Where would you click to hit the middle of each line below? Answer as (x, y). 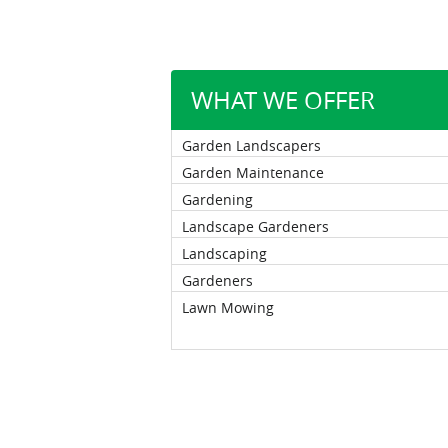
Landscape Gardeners (255, 226)
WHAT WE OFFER (283, 99)
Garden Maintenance (253, 172)
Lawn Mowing (228, 307)
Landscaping (224, 253)
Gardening (217, 199)
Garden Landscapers (251, 145)
